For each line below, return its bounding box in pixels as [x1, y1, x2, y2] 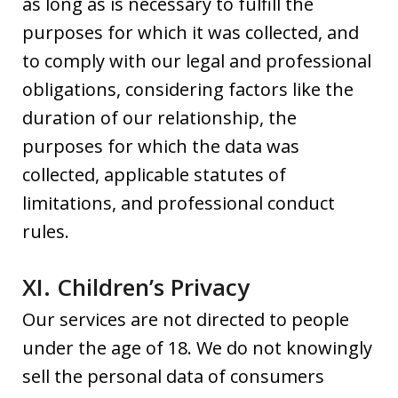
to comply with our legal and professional [22, 48, 371, 73]
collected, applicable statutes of [22, 162, 286, 187]
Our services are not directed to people [22, 306, 349, 331]
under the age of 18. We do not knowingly [22, 335, 372, 360]
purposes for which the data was [22, 133, 299, 158]
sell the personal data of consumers [22, 363, 324, 388]
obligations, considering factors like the [22, 76, 354, 101]
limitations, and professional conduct [22, 190, 335, 215]
